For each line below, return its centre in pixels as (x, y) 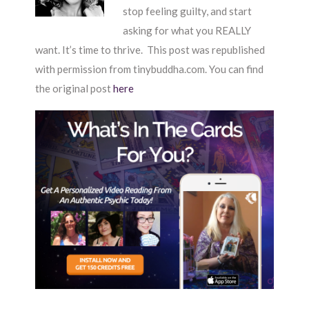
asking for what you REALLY (187, 30)
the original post (74, 88)
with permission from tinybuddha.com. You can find (150, 69)
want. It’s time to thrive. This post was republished (150, 50)
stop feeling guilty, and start (187, 11)
